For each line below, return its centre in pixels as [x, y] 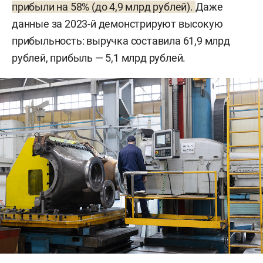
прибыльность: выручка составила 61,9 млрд [121, 41]
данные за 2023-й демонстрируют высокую [117, 24]
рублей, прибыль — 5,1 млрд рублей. [99, 58]
